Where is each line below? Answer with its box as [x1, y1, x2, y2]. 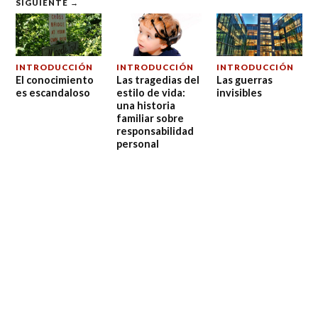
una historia [116, 99, 175, 112]
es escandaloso [16, 87, 91, 99]
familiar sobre [116, 112, 184, 125]
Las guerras [216, 74, 273, 87]
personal [116, 138, 159, 150]
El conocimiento [16, 74, 94, 87]
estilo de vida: [116, 87, 185, 99]
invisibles [216, 87, 262, 99]
